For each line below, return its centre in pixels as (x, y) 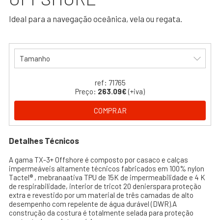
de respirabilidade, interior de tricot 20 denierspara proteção (105, 186)
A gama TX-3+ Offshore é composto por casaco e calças (98, 159)
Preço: (86, 91)
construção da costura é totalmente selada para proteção (101, 212)
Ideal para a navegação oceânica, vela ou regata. (95, 18)
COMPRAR (110, 110)
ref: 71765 (110, 82)
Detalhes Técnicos (44, 140)
